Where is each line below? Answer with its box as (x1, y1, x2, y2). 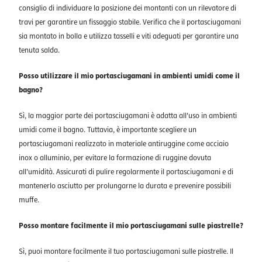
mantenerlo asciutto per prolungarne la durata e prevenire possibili (19, 181, 231, 192)
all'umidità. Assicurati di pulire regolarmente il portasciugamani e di (19, 167, 233, 178)
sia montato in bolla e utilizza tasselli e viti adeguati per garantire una (19, 31, 239, 42)
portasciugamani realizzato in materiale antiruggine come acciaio (19, 139, 229, 150)
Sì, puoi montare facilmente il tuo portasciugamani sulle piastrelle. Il (19, 246, 233, 257)
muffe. (19, 195, 39, 206)
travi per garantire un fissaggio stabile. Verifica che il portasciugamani (19, 17, 241, 28)
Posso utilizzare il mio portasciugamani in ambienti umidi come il (19, 71, 240, 82)
